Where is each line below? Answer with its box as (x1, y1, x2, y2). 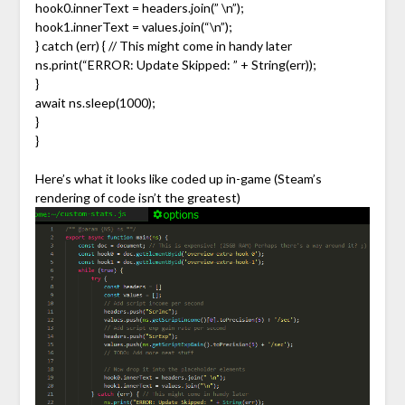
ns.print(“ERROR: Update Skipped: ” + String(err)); (34, 56, 316, 72)
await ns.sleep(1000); (34, 94, 155, 110)
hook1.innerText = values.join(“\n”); (34, 18, 232, 34)
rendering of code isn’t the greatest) (34, 189, 240, 205)
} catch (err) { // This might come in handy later (34, 37, 292, 53)
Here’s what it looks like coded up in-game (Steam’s (34, 170, 322, 186)
